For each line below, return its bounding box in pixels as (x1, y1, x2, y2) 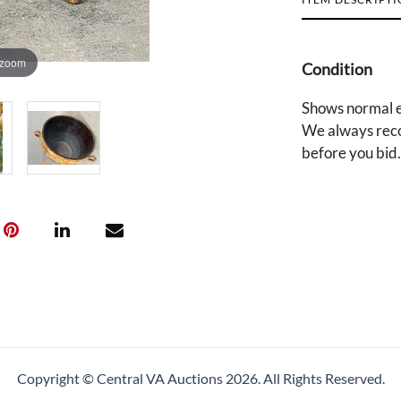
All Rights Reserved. (262, 370, 385, 387)
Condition (301, 59, 372, 79)
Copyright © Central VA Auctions (16, 370, 226, 387)
